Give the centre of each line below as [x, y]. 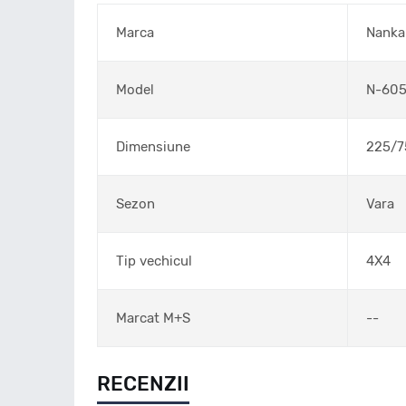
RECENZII [143, 384]
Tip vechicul [154, 261]
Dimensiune [153, 147]
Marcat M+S [153, 318]
